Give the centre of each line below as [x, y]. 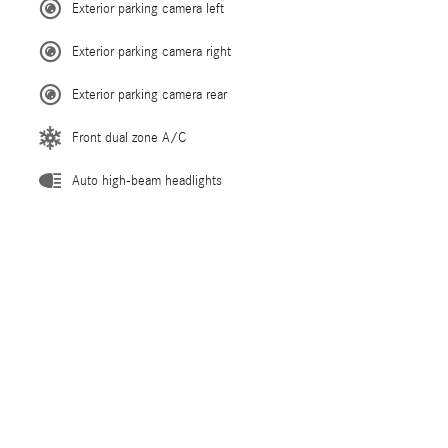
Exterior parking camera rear [149, 94]
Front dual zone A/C [129, 137]
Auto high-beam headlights [147, 180]
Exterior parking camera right [151, 51]
